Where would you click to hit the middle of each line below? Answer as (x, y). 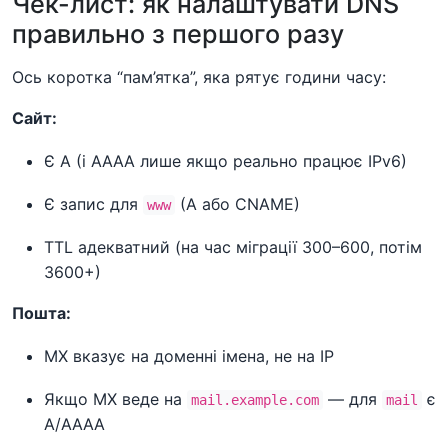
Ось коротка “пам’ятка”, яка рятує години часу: (199, 76)
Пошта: (41, 312)
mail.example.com (255, 399)
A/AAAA (74, 423)
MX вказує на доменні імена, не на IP (189, 355)
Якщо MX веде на (115, 398)
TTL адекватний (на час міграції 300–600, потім (233, 246)
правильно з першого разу (178, 33)
